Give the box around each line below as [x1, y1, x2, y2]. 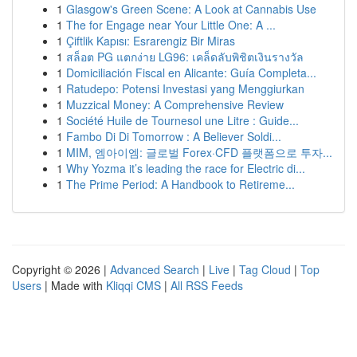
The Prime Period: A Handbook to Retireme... [66, 176, 295, 192]
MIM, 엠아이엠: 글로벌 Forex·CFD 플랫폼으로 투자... [66, 144, 332, 160]
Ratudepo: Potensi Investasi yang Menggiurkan [66, 80, 304, 96]
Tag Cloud [239, 261, 291, 277]
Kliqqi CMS [106, 277, 161, 293]
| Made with [41, 277, 106, 293]
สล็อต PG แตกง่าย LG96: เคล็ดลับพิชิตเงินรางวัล [66, 49, 304, 65]
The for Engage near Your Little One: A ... [66, 17, 276, 33]
